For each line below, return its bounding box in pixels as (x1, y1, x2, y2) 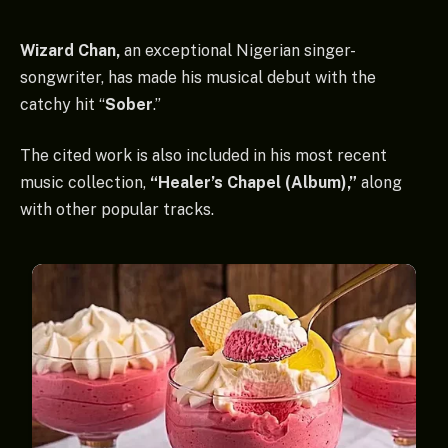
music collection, (20, 173, 150, 193)
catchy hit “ (20, 94, 105, 114)
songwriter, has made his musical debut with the (20, 67, 376, 87)
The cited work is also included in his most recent (20, 146, 387, 166)
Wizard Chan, (20, 40, 120, 60)
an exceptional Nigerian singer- (120, 40, 356, 60)
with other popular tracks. (20, 200, 214, 220)
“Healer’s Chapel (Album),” (150, 173, 357, 193)
